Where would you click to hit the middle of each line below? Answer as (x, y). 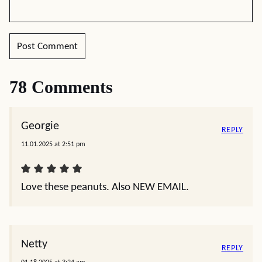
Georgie (40, 126)
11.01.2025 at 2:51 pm (53, 144)
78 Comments (61, 87)
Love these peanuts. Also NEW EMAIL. (105, 187)
